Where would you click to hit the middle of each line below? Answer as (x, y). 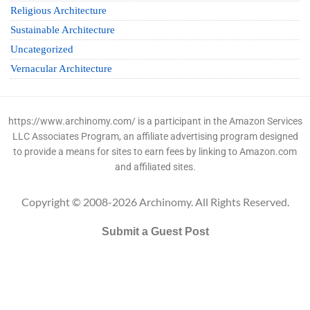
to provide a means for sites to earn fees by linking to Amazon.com (155, 151)
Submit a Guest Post (155, 231)
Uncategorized (42, 49)
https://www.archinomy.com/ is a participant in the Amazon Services (155, 121)
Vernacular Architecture (61, 68)
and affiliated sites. (155, 166)
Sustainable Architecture (63, 29)
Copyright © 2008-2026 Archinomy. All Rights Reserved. (155, 201)
